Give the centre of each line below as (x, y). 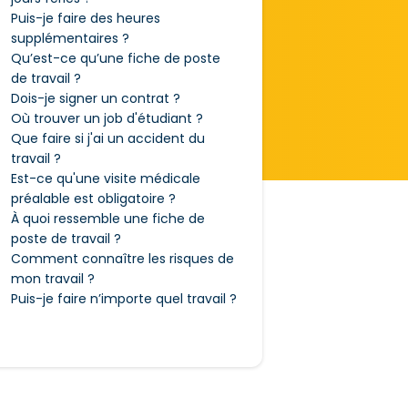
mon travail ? (52, 279)
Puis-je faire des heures (85, 18)
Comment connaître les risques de (122, 259)
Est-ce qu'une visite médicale (105, 178)
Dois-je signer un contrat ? (95, 98)
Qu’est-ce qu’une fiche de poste (115, 58)
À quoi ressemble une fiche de (107, 219)
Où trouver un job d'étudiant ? (107, 118)
